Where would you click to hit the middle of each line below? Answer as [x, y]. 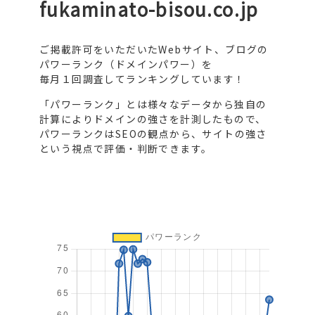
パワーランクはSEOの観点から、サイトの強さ [153, 134]
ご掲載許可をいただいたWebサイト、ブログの [154, 49]
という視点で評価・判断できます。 [126, 148]
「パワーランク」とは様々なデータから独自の [153, 104]
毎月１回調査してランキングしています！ [142, 79]
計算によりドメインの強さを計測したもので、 [153, 119]
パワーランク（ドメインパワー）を [126, 64]
